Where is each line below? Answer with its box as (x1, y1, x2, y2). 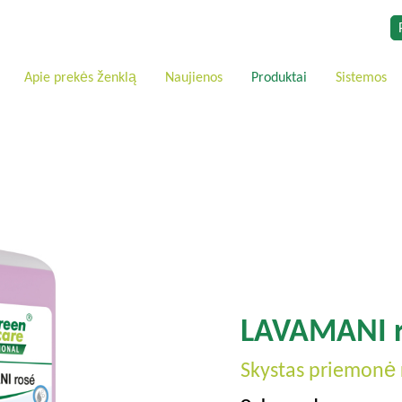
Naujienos (165, 68, 223, 85)
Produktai (251, 68, 307, 85)
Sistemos (336, 68, 387, 85)
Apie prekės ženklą (24, 68, 136, 85)
